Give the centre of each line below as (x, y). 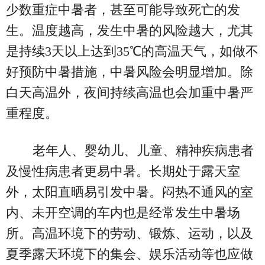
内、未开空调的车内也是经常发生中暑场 (123, 212)
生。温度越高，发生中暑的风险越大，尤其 (130, 30)
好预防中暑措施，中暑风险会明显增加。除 (130, 72)
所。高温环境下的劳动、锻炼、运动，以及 (130, 233)
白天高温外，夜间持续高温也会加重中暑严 (130, 92)
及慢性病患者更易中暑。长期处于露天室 (123, 171)
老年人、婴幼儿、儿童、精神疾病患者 (143, 150)
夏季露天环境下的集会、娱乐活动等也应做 (130, 254)
